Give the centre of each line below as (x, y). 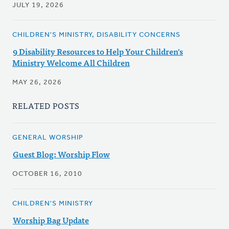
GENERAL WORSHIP (48, 138)
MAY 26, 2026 (37, 83)
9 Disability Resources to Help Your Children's (98, 51)
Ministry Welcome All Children (71, 63)
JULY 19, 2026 (38, 6)
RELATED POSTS (46, 106)
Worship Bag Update (51, 220)
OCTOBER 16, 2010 (47, 174)
